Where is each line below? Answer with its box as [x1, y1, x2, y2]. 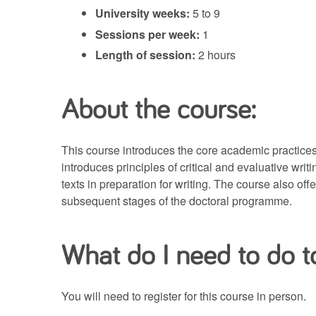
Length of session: [95, 47, 195, 63]
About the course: [61, 90, 255, 126]
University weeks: [95, 5, 190, 21]
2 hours [195, 47, 236, 63]
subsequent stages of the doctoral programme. [61, 193, 292, 209]
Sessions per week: [95, 25, 200, 42]
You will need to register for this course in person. [61, 288, 306, 304]
